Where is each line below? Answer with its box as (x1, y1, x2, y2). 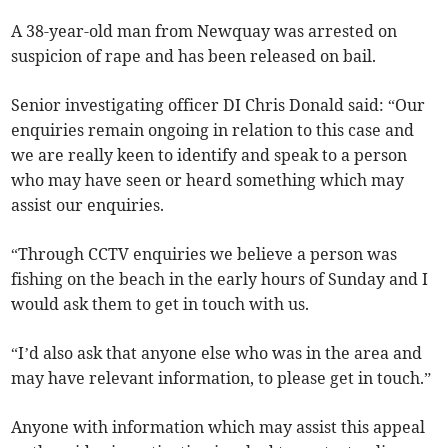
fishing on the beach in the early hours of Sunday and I (11, 269, 429, 290)
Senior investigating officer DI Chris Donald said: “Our (11, 95, 426, 116)
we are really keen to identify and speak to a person (11, 145, 408, 166)
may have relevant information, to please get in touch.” (11, 368, 432, 389)
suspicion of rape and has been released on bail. (11, 46, 377, 67)
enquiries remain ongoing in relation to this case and (11, 120, 415, 141)
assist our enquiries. (11, 195, 165, 216)
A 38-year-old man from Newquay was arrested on (11, 21, 398, 42)
